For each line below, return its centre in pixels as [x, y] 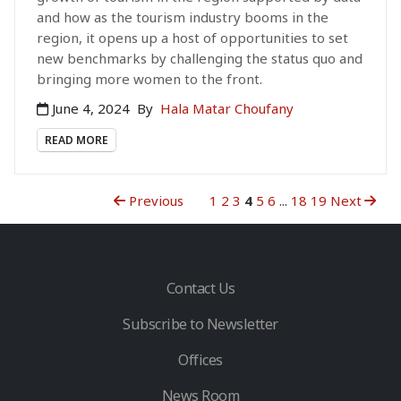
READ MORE [77, 140]
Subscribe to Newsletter [200, 324]
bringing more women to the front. [149, 78]
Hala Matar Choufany [227, 108]
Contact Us [200, 288]
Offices [200, 360]
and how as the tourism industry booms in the [183, 17]
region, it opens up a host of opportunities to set [192, 37]
